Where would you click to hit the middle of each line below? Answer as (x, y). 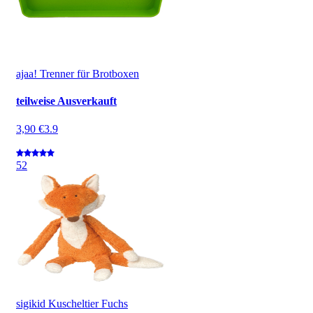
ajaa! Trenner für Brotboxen (78, 73)
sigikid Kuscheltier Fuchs (72, 303)
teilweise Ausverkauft (66, 101)
